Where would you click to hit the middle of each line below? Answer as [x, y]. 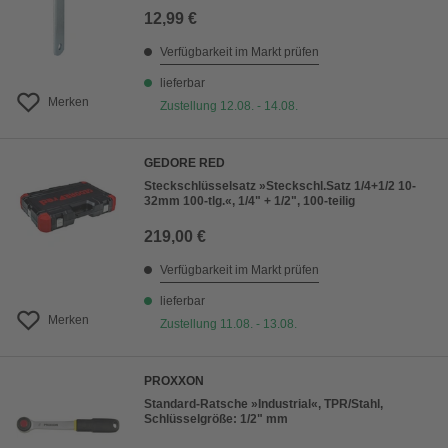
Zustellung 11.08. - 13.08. [228, 324]
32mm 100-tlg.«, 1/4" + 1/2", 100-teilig [249, 201]
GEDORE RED [184, 163]
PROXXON [174, 381]
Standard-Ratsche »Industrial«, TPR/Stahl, [263, 404]
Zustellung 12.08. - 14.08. [229, 106]
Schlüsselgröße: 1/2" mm [216, 419]
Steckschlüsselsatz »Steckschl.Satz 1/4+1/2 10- [280, 186]
